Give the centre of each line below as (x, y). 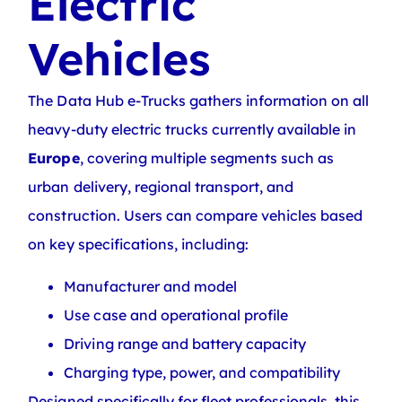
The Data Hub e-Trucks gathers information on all (199, 101)
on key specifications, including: (139, 245)
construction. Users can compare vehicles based (196, 216)
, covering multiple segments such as (207, 158)
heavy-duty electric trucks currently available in (192, 130)
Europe (54, 158)
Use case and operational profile (176, 315)
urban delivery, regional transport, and (161, 187)
